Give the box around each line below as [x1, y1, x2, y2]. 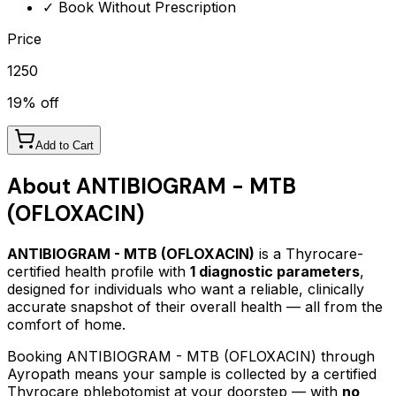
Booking [7, 347, 66, 366]
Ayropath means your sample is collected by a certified [7, 365, 377, 384]
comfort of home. [7, 316, 126, 334]
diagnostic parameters [195, 263, 360, 281]
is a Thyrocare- [255, 245, 363, 263]
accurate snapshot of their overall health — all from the [7, 298, 383, 316]
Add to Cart [35, 139, 94, 153]
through [316, 347, 375, 366]
